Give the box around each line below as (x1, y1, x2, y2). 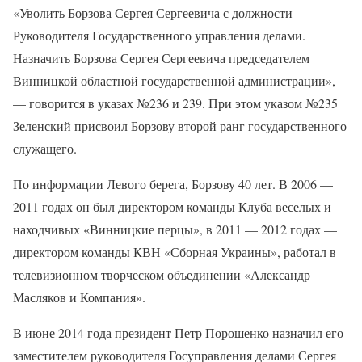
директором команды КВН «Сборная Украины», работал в (13, 243, 336, 260)
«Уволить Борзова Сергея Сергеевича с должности (13, 4, 293, 21)
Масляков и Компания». (13, 288, 145, 305)
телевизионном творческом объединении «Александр (13, 266, 310, 283)
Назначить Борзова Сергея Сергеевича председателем (13, 49, 309, 66)
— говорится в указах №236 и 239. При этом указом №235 (13, 95, 338, 112)
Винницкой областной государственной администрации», (13, 72, 335, 89)
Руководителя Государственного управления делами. (13, 27, 305, 44)
